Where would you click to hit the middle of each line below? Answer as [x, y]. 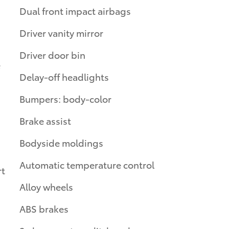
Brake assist [45, 120]
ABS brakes [44, 208]
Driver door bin [52, 54]
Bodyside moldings [61, 142]
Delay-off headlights [64, 76]
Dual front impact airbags [75, 10]
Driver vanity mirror [61, 32]
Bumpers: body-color [65, 98]
